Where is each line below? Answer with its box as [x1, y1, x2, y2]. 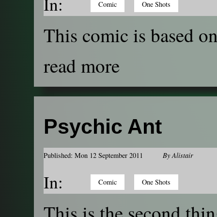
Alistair [172, 151, 193, 160]
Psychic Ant [44, 115, 162, 139]
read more [44, 53, 120, 78]
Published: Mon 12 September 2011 [44, 151, 143, 160]
